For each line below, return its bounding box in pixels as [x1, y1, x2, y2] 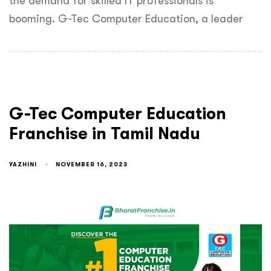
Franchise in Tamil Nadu [9, 124, 200, 143]
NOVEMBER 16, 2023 [56, 161, 128, 168]
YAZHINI [9, 160, 37, 168]
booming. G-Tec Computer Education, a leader [9, 13, 243, 25]
